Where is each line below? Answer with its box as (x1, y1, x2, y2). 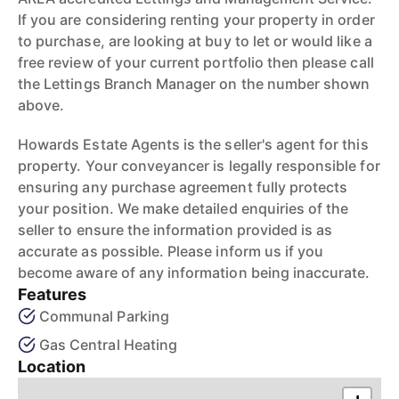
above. (18, 96, 65, 114)
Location (18, 357, 86, 376)
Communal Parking (39, 307, 169, 325)
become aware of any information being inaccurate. (18, 264, 370, 281)
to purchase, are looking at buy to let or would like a (18, 32, 372, 50)
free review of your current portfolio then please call (18, 53, 374, 71)
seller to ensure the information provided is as (18, 221, 333, 239)
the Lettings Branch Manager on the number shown (18, 75, 370, 93)
